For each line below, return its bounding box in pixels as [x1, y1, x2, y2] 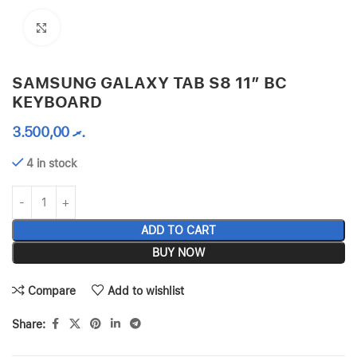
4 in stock [26, 157, 78, 170]
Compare [28, 284, 76, 297]
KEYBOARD [12, 92, 102, 112]
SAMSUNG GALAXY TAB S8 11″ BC [12, 73, 287, 92]
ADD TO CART [141, 224, 216, 237]
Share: [12, 317, 45, 331]
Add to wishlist [108, 284, 185, 297]
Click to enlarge [59, 21, 134, 33]
